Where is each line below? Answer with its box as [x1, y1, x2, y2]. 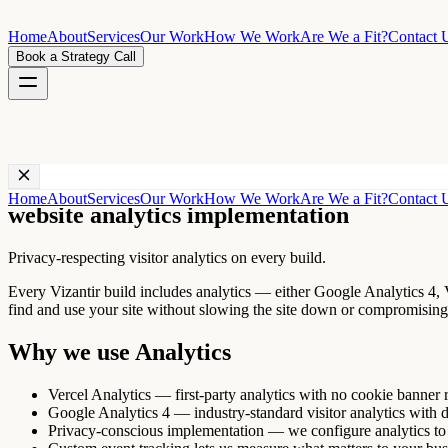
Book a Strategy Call [16, 49, 136, 64]
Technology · [8, 164, 95, 181]
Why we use [8, 338, 135, 365]
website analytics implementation [8, 201, 349, 228]
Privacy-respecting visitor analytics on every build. [8, 248, 326, 266]
